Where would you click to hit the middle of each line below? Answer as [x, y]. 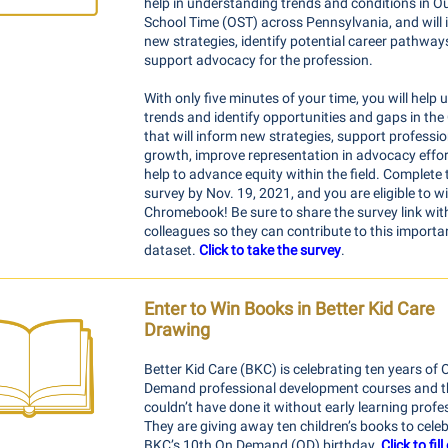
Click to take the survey [270, 250]
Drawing [177, 329]
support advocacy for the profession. [258, 60]
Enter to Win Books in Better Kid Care [289, 308]
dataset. [171, 250]
